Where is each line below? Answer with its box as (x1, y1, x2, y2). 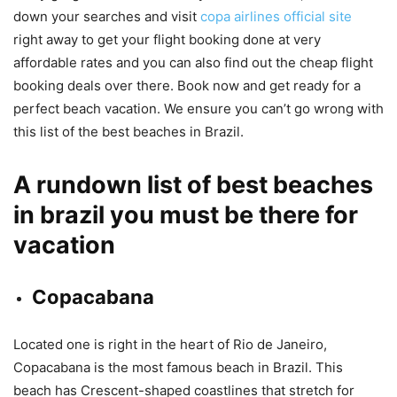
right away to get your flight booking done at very (13, 31, 321, 49)
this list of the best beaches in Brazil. (13, 123, 244, 141)
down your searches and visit (13, 8, 200, 26)
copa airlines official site (200, 8, 352, 26)
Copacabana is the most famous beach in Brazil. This (13, 359, 343, 377)
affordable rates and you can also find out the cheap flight (13, 54, 373, 72)
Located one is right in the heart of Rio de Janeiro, (13, 336, 327, 354)
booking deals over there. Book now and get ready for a (13, 77, 361, 95)
